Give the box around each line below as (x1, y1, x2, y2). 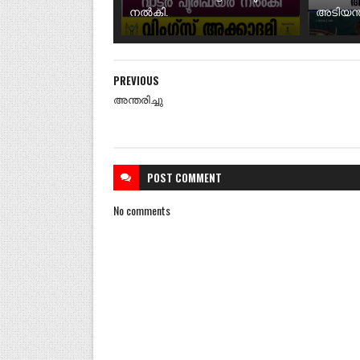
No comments (112, 201, 170, 219)
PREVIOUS (112, 72, 159, 88)
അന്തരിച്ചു (112, 90, 163, 107)
